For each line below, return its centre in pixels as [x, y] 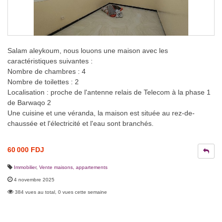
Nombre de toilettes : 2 [43, 82]
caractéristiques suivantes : [50, 61]
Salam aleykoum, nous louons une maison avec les [88, 51]
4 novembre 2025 [34, 180]
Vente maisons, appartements [73, 167]
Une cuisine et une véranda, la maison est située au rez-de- [101, 113]
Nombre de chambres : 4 [47, 72]
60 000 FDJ [26, 150]
